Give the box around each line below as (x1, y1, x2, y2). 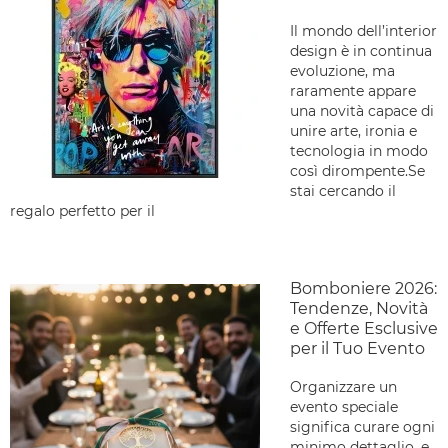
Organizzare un (290, 378, 397, 396)
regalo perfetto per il (10, 202, 155, 220)
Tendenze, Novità (290, 299, 428, 318)
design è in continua (290, 42, 432, 60)
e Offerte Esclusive (290, 319, 438, 338)
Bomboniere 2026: (290, 279, 437, 298)
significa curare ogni (290, 418, 435, 436)
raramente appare (290, 82, 416, 100)
